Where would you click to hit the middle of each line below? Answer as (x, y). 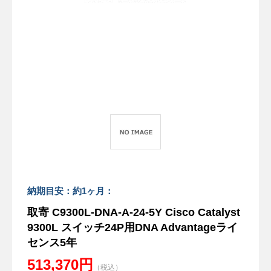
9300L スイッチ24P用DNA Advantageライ (132, 227)
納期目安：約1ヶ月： (70, 191)
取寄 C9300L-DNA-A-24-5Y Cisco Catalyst (134, 212)
